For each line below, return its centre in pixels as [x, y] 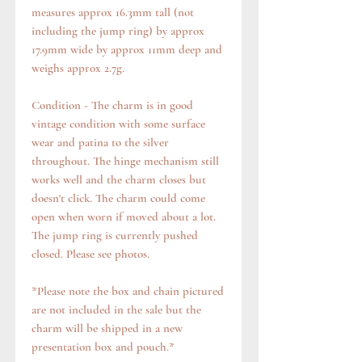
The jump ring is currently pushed [115, 236]
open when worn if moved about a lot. [124, 217]
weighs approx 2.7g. [80, 68]
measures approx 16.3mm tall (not [113, 13]
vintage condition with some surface [118, 124]
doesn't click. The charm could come [118, 198]
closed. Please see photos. [90, 254]
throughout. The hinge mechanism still [125, 161]
